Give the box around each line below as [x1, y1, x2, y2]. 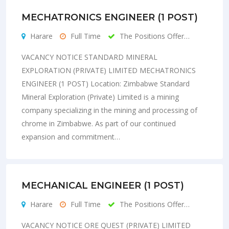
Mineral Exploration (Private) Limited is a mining [21, 91, 179, 102]
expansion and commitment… [21, 131, 120, 142]
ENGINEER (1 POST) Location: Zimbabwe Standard [21, 78, 190, 88]
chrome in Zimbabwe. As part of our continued [21, 118, 176, 128]
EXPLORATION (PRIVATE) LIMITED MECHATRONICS [21, 65, 196, 75]
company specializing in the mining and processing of [21, 105, 197, 115]
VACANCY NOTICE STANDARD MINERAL [21, 52, 157, 62]
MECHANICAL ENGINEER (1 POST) [21, 179, 184, 191]
